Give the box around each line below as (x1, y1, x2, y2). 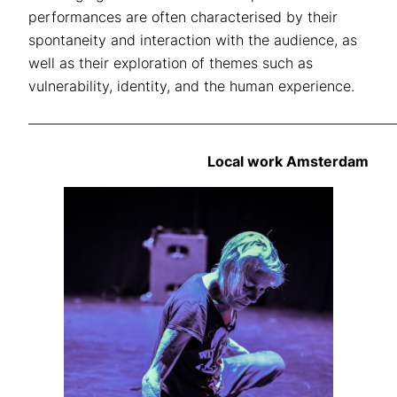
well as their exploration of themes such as (28, 54, 313, 73)
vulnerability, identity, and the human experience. (28, 77, 354, 96)
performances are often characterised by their (28, 8, 338, 27)
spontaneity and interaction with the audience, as (28, 31, 357, 50)
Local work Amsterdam (207, 152, 369, 170)
